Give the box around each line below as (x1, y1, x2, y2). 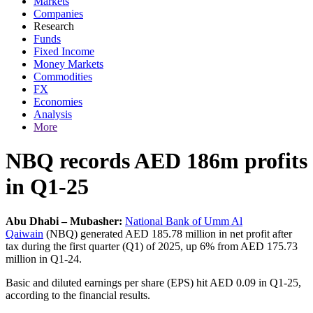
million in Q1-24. (6, 252, 82, 265)
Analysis (34, 108, 72, 120)
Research (34, 20, 74, 32)
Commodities (34, 71, 92, 82)
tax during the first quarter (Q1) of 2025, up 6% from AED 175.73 (6, 240, 298, 252)
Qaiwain (6, 227, 43, 240)
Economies (34, 96, 82, 108)
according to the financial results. (6, 289, 150, 301)
